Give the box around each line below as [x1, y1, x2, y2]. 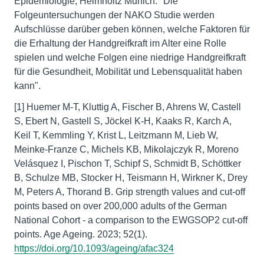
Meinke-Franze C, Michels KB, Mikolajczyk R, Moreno [14, 144, 239, 154]
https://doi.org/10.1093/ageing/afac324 [14, 243, 174, 253]
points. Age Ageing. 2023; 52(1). [14, 229, 147, 239]
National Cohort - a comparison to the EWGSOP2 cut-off [14, 215, 247, 225]
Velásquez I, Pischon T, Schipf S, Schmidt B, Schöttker [14, 159, 241, 169]
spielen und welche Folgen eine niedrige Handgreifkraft [14, 52, 246, 62]
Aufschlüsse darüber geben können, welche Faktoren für [14, 24, 250, 34]
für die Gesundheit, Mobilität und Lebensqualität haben [14, 67, 242, 77]
